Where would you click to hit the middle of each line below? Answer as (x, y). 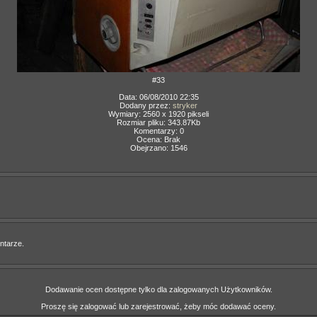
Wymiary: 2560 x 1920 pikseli (158, 114)
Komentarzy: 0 (158, 131)
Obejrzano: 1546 (158, 148)
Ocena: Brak (158, 139)
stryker (185, 105)
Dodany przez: (146, 105)
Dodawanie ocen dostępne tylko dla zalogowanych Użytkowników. (158, 289)
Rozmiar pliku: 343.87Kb (158, 122)
